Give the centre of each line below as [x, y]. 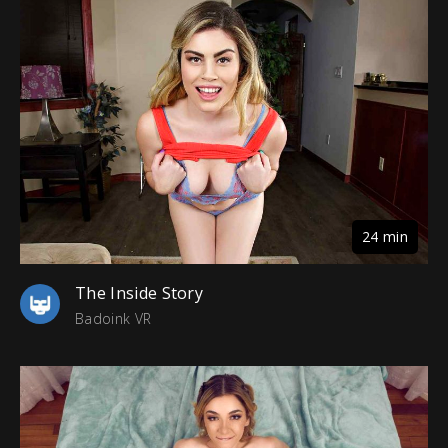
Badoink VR [113, 318]
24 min [385, 236]
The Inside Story [139, 292]
